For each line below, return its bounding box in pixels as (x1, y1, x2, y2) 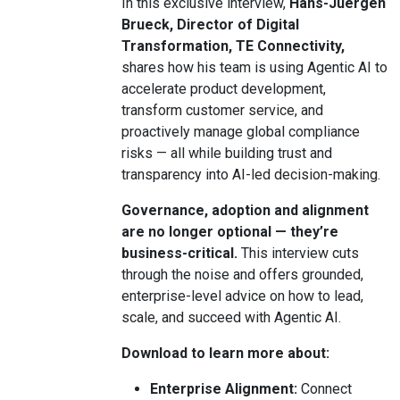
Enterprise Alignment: (150, 380, 301, 397)
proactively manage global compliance (121, 123, 360, 140)
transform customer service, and (121, 102, 323, 119)
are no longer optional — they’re (121, 223, 338, 240)
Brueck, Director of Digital (121, 16, 299, 33)
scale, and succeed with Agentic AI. (121, 309, 341, 326)
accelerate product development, (121, 80, 326, 97)
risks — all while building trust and (121, 145, 332, 162)
